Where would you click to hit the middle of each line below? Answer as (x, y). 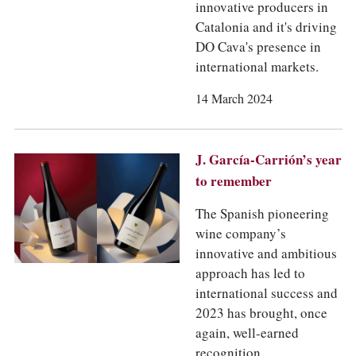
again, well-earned (247, 333)
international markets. (257, 67)
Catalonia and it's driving (266, 27)
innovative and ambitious (266, 253)
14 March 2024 (234, 99)
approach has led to (250, 273)
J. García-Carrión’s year (268, 160)
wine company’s (240, 234)
